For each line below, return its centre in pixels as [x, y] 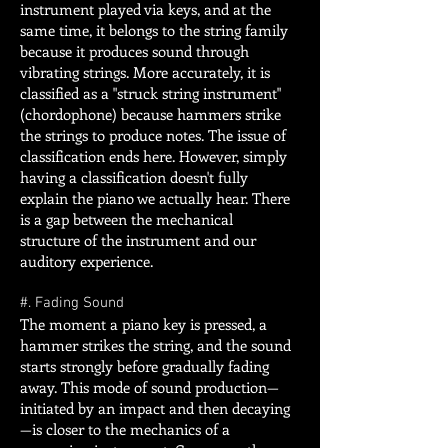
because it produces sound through [134, 51]
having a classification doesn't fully [134, 177]
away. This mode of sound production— [149, 387]
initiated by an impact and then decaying [155, 408]
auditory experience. [86, 261]
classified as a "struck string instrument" [150, 93]
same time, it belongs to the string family [154, 30]
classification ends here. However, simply [153, 156]
